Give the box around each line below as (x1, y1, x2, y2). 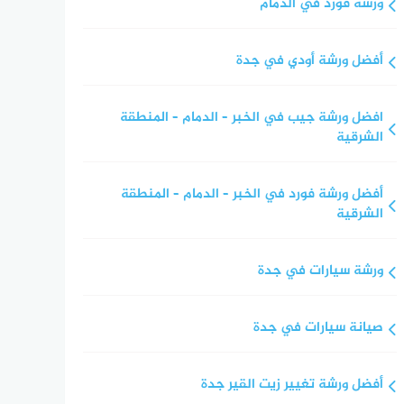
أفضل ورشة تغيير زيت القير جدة (200, 372, 383, 396)
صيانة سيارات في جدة (252, 316, 383, 339)
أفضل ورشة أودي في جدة (235, 49, 383, 72)
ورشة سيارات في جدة (257, 259, 383, 282)
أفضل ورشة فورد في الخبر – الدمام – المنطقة (120, 182, 383, 206)
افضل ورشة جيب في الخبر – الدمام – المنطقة (119, 106, 383, 129)
